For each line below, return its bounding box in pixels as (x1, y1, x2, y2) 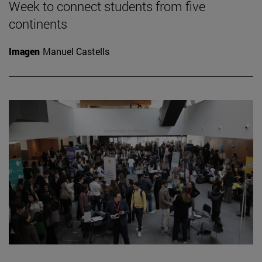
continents (9, 15, 67, 33)
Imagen (9, 45, 40, 58)
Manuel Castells (43, 45, 109, 58)
